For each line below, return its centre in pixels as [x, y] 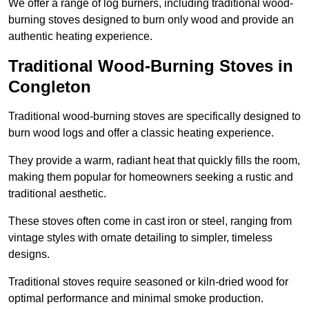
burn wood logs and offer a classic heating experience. [142, 133]
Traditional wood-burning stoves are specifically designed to [154, 117]
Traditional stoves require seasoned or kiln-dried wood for [148, 282]
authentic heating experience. [82, 37]
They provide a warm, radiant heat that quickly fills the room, [154, 161]
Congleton [50, 87]
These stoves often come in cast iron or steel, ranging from [150, 221]
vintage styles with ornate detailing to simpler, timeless [140, 238]
